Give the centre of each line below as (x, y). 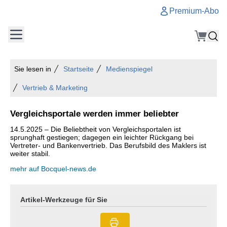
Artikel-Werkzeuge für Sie (64, 200)
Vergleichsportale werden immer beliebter (94, 113)
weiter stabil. (30, 154)
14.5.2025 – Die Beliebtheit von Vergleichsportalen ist (96, 129)
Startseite (79, 69)
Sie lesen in (33, 69)
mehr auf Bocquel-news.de (53, 169)
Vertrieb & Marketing (55, 88)
